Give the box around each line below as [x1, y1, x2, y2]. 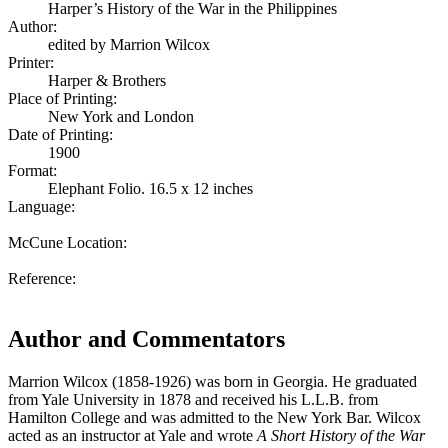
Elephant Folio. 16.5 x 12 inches [48, 179, 253, 197]
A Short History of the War [257, 426, 425, 444]
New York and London [48, 107, 194, 125]
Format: [8, 161, 57, 179]
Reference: [8, 269, 76, 287]
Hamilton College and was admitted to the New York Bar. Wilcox [8, 408, 421, 426]
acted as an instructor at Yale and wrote [8, 426, 257, 444]
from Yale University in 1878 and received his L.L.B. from [8, 390, 378, 408]
